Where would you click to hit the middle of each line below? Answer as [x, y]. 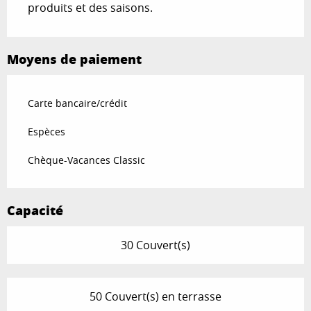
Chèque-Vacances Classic [86, 160]
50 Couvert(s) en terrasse [155, 297]
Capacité [35, 211]
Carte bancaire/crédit [77, 103]
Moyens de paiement [74, 59]
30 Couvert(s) [155, 245]
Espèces [47, 132]
